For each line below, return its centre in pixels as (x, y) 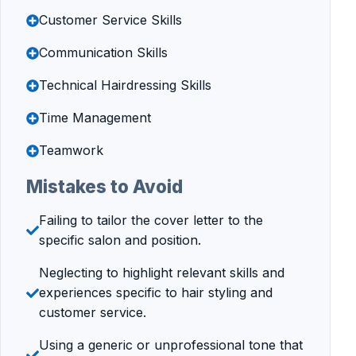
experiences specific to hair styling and (156, 293)
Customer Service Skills (110, 20)
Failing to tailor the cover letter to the (151, 221)
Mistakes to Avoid (104, 187)
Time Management (95, 118)
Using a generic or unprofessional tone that (171, 345)
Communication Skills (103, 53)
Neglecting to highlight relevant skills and (162, 273)
